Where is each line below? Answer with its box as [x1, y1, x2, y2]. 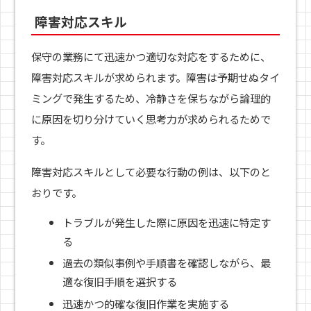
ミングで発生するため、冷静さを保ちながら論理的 [31, 90, 271, 106]
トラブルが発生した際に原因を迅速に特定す [62, 214, 271, 230]
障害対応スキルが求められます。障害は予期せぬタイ [31, 69, 280, 85]
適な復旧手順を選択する [62, 274, 178, 289]
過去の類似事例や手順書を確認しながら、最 [62, 255, 271, 271]
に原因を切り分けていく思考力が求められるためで [31, 111, 271, 127]
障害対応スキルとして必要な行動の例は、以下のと [31, 163, 271, 179]
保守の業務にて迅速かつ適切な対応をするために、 [31, 49, 271, 65]
